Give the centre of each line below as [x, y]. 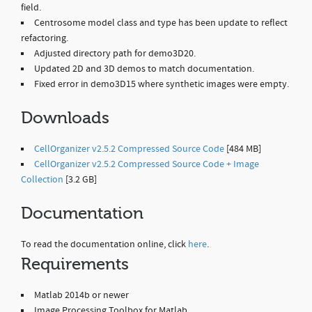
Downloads [65, 118]
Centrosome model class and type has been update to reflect [161, 23]
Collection [42, 180]
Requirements [75, 264]
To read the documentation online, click [104, 244]
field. [31, 8]
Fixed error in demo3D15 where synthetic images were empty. [162, 84]
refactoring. [45, 38]
